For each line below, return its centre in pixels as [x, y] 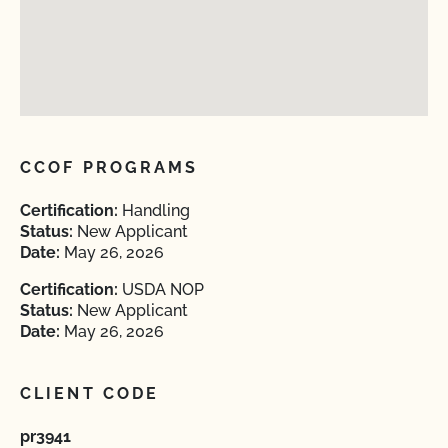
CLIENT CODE [90, 393]
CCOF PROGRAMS [109, 167]
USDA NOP [161, 289]
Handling [154, 210]
